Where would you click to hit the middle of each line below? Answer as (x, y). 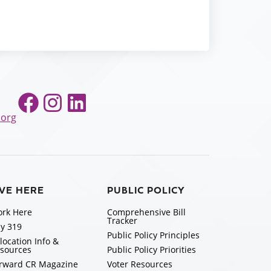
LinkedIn (93, 102)
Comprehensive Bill (146, 212)
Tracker (122, 220)
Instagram (74, 102)
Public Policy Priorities (151, 250)
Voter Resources (139, 264)
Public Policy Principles (153, 235)
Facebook (48, 102)
